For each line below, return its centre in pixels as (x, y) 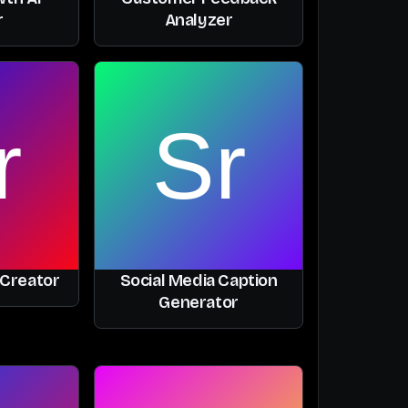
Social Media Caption (199, 280)
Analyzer (199, 20)
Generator (199, 302)
